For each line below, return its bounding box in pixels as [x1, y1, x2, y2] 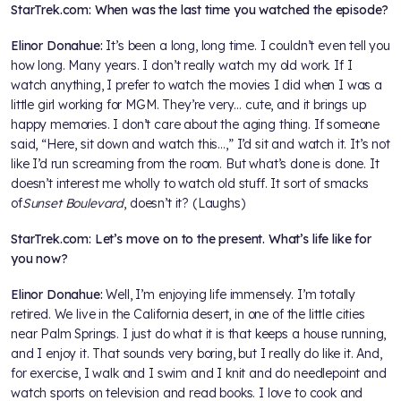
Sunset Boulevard [21, 195, 124, 212]
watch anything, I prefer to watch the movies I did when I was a [11, 77, 382, 94]
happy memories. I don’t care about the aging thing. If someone [11, 116, 380, 133]
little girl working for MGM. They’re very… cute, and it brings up [11, 97, 366, 114]
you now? [11, 251, 68, 268]
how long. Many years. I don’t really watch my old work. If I [11, 57, 353, 74]
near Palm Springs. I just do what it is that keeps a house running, [11, 326, 387, 343]
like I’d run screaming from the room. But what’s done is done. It [11, 156, 380, 173]
